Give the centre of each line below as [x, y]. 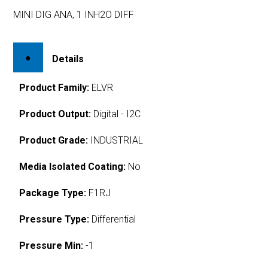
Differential [113, 219]
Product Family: [54, 87]
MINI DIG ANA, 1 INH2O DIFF [74, 15]
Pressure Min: [51, 245]
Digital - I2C [116, 114]
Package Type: [53, 193]
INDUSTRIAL [116, 140]
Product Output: [55, 114]
